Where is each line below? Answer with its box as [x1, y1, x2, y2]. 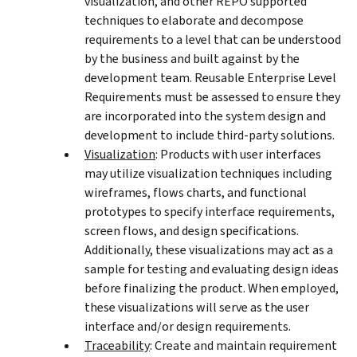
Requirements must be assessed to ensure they [84, 88, 340, 105]
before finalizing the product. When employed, [84, 279, 339, 296]
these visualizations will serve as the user [84, 298, 309, 316]
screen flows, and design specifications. [84, 222, 299, 239]
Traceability [84, 336, 150, 354]
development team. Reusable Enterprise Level [84, 69, 336, 86]
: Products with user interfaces [155, 145, 321, 163]
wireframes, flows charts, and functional [84, 183, 307, 201]
